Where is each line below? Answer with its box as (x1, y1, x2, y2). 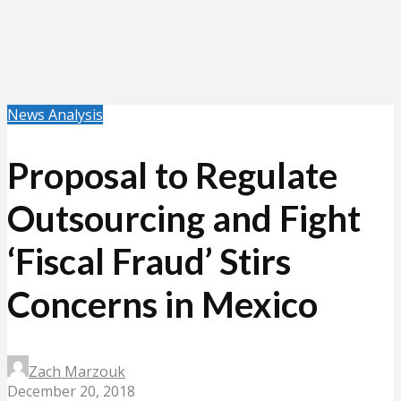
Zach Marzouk (29, 362, 125, 382)
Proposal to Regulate (7, 154, 337, 198)
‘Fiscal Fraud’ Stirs (7, 240, 291, 284)
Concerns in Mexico (7, 283, 318, 327)
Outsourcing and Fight (7, 197, 361, 241)
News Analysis (7, 105, 103, 124)
